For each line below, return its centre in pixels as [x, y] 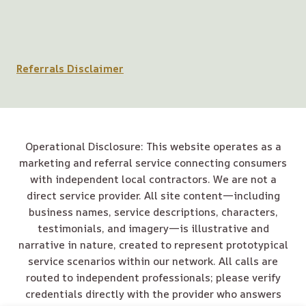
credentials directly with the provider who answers [153, 294]
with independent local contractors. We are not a [153, 179]
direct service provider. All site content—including [153, 196]
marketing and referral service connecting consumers [153, 163]
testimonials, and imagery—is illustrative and [153, 228]
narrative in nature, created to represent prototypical [153, 245]
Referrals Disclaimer [70, 69]
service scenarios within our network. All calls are [153, 261]
